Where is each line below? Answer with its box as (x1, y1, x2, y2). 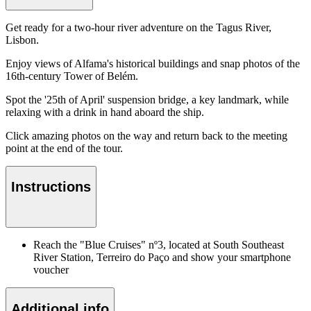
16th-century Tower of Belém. (6, 69, 138, 82)
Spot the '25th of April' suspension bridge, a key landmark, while (6, 93, 289, 106)
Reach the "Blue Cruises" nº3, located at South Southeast (33, 239, 284, 251)
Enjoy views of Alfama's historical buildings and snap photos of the (6, 57, 300, 69)
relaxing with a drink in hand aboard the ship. (6, 106, 204, 118)
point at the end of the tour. (6, 142, 123, 154)
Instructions (11, 179, 91, 195)
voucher (33, 264, 69, 276)
